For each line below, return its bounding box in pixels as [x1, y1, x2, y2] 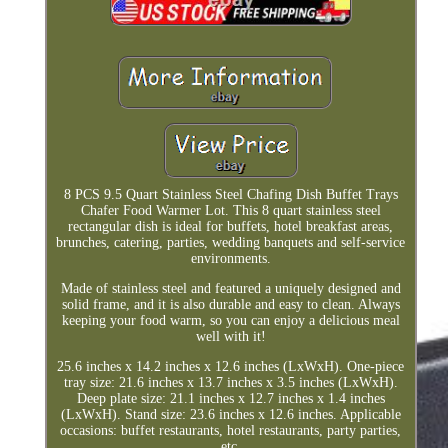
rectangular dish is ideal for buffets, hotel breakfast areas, [68, 218, 394, 234]
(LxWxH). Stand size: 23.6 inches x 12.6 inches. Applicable [60, 406, 401, 422]
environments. [190, 250, 271, 266]
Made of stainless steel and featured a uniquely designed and [60, 280, 401, 296]
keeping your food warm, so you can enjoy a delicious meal [61, 312, 400, 328]
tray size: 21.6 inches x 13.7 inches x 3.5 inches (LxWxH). [63, 374, 398, 390]
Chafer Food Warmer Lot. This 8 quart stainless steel [80, 202, 381, 218]
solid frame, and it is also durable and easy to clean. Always [61, 296, 400, 312]
